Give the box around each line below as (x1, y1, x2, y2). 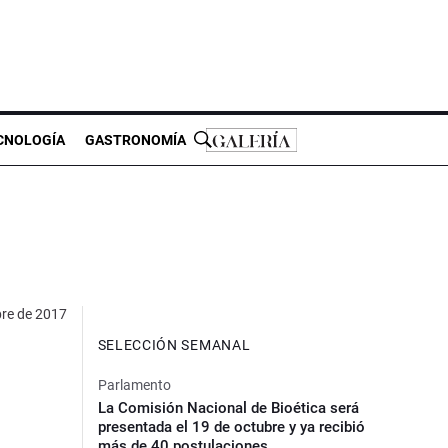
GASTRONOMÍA (85, 131, 186, 148)
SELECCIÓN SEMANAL (97, 336, 251, 353)
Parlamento (97, 376, 171, 393)
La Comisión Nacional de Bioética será (97, 398, 359, 417)
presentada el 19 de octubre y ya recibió (97, 417, 365, 436)
